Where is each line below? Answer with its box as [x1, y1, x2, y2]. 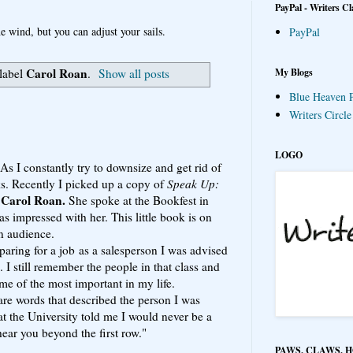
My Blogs [275, 65, 313, 79]
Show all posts [98, 65, 170, 82]
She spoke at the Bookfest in [65, 191, 209, 208]
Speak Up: [167, 175, 219, 191]
